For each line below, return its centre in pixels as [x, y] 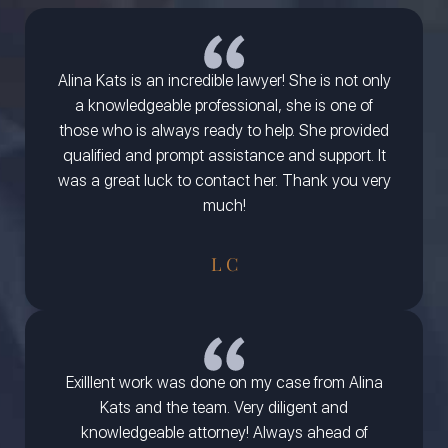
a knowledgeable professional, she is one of [224, 106]
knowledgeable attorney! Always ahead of [224, 433]
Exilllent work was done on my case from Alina [224, 383]
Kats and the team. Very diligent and [224, 408]
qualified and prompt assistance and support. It [224, 156]
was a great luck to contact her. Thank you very [224, 181]
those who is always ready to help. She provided [224, 131]
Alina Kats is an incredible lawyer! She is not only [224, 81]
